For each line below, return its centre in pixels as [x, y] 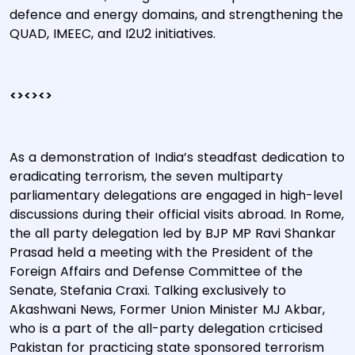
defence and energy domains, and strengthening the [176, 15]
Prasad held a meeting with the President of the [161, 252]
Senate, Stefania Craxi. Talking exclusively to [148, 290]
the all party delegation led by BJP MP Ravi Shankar [173, 233]
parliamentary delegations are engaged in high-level [176, 195]
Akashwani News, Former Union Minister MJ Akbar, [167, 309]
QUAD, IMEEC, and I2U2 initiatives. [128, 34]
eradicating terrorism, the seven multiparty [146, 176]
